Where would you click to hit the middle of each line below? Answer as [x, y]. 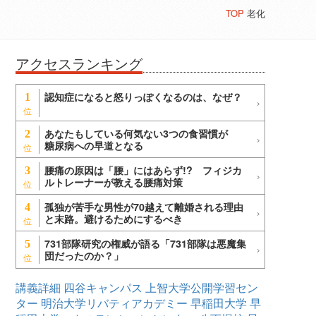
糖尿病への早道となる [94, 146]
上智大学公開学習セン [202, 288]
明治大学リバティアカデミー [114, 303]
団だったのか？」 [84, 256]
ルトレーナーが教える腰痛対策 [114, 182]
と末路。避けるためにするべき [114, 219]
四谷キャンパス [103, 288]
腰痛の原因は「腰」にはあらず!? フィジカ [143, 170]
